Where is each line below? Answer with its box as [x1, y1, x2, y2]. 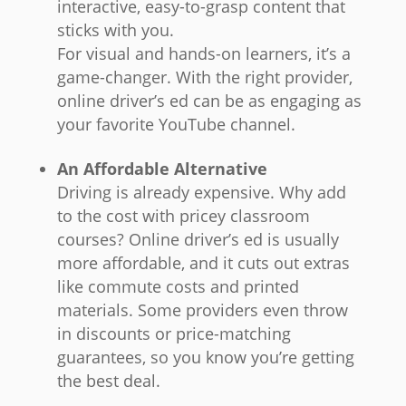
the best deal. [56, 370, 160, 392]
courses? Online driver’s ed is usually [56, 228, 339, 251]
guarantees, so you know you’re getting [56, 346, 354, 369]
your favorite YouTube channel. [56, 113, 295, 136]
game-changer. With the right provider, [56, 66, 353, 89]
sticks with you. [56, 19, 174, 42]
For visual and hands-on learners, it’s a [56, 43, 351, 65]
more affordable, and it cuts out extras [56, 252, 350, 275]
